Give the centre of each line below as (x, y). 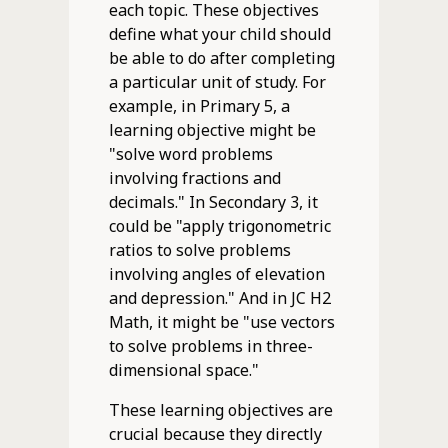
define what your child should (219, 33)
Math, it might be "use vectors (221, 321)
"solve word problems (190, 153)
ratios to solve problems (199, 249)
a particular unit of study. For (217, 81)
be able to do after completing (221, 57)
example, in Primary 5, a (199, 105)
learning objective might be (212, 129)
